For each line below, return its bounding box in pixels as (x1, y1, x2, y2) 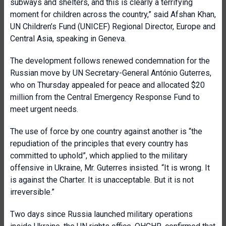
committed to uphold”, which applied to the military (10, 151, 188, 160)
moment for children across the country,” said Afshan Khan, (10, 10, 216, 19)
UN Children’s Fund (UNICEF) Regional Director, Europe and (10, 22, 215, 31)
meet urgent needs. (10, 104, 78, 114)
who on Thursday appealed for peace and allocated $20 (10, 80, 205, 90)
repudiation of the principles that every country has (10, 139, 188, 148)
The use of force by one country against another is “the (10, 127, 202, 136)
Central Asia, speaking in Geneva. (10, 34, 126, 43)
